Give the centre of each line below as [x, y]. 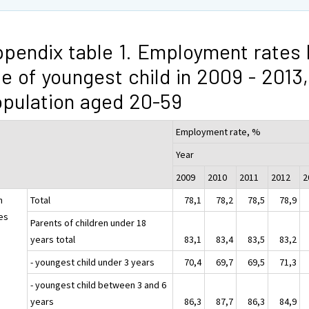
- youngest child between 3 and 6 [99, 285]
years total [53, 239]
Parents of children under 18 [89, 222]
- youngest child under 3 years [93, 262]
